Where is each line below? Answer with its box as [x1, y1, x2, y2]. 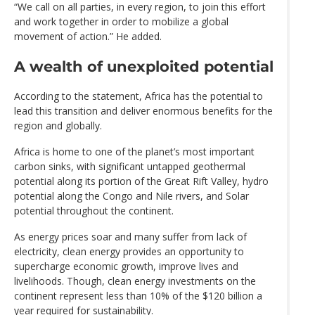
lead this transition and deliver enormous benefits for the [14, 104, 273, 118]
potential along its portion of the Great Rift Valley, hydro [14, 174, 269, 188]
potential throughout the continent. [14, 204, 174, 218]
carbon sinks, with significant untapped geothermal [14, 160, 245, 174]
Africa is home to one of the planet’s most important [14, 145, 255, 159]
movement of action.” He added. [14, 29, 162, 43]
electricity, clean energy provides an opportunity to [14, 245, 244, 259]
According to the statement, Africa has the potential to [14, 89, 263, 103]
